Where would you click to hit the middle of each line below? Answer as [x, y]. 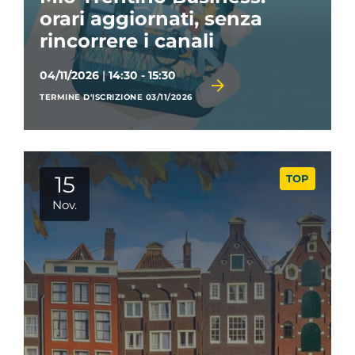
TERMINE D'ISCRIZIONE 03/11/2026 [116, 97]
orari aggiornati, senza [151, 19]
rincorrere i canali [127, 41]
